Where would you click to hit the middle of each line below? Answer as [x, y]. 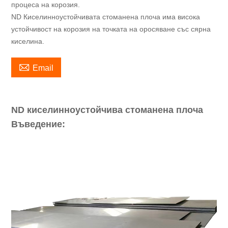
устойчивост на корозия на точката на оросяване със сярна [111, 29]
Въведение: [38, 124]
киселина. [28, 41]
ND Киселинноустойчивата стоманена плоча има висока [106, 17]
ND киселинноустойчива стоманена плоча [107, 110]
